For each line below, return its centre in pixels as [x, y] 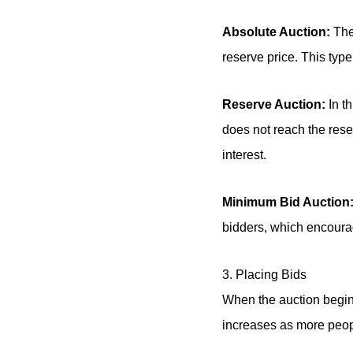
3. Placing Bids [264, 274]
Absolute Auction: [276, 32]
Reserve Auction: [274, 104]
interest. [244, 154]
